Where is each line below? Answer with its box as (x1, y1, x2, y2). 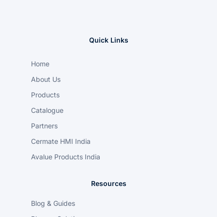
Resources (91, 179, 126, 188)
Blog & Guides (31, 199, 75, 208)
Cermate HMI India (31, 137, 91, 146)
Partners (31, 122, 58, 130)
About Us (31, 75, 61, 84)
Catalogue (31, 106, 63, 115)
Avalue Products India (31, 153, 100, 161)
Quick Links (89, 36, 128, 45)
